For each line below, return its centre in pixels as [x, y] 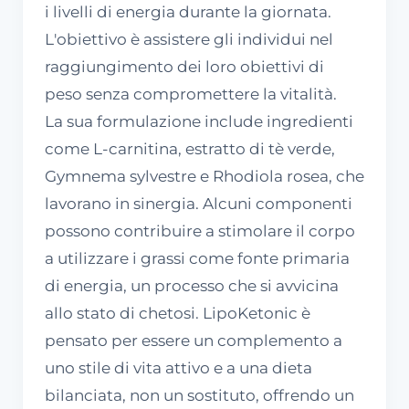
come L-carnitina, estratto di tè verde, [190, 148]
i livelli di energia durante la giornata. [188, 11]
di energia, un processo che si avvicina [192, 285]
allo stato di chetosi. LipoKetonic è [178, 313]
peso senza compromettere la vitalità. [191, 94]
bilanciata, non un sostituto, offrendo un [199, 395]
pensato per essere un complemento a [194, 340]
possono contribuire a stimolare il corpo [200, 231]
